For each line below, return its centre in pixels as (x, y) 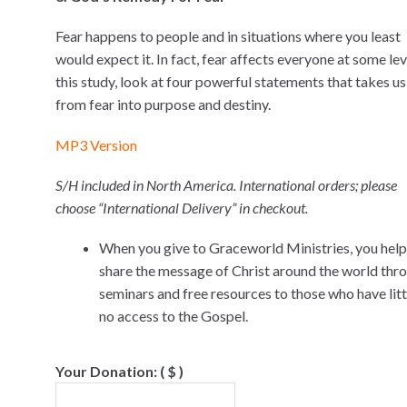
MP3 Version (96, 144)
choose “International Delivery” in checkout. (181, 207)
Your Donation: (107, 371)
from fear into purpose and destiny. (163, 104)
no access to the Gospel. (173, 316)
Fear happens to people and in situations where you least (228, 36)
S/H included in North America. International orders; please (226, 184)
